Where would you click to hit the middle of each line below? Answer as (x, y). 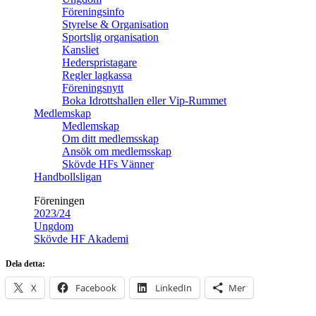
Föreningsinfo (93, 12)
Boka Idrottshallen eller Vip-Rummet (144, 101)
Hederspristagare (99, 62)
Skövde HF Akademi (81, 239)
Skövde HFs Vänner (108, 164)
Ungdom (54, 226)
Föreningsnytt (93, 88)
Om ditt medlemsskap (110, 139)
